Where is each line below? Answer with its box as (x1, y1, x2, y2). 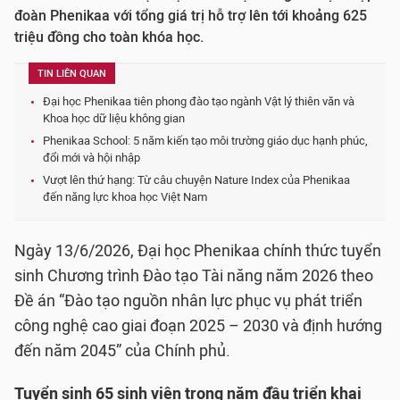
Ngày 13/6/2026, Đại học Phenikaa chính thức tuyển (14, 241, 381, 261)
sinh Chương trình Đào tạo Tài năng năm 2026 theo (14, 266, 373, 286)
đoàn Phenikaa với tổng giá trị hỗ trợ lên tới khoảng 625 (14, 7, 367, 24)
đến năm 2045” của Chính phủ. (14, 341, 230, 361)
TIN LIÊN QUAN (37, 68, 106, 79)
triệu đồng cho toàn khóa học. (14, 29, 204, 46)
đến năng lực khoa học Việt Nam (43, 190, 207, 204)
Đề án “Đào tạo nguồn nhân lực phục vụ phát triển (14, 291, 362, 311)
